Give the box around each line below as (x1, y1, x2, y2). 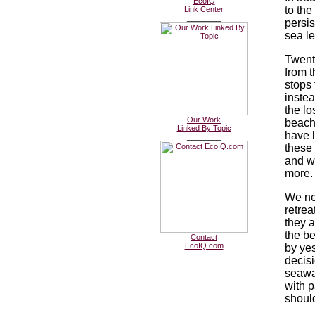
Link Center (184, 5, 224, 13)
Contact (191, 233, 217, 241)
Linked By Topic (176, 124, 231, 132)
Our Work (187, 115, 221, 124)
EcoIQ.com (184, 241, 224, 250)
